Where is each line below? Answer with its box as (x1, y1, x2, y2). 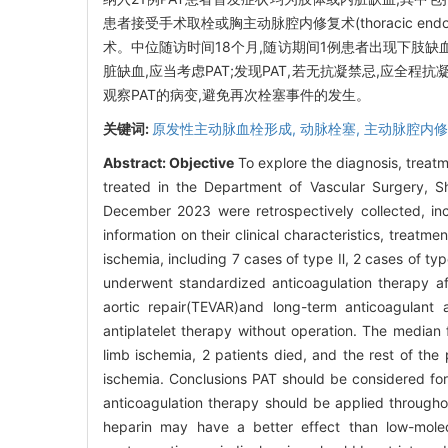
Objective (169, 154, 234, 172)
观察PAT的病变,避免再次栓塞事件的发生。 (103, 86, 370, 104)
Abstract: (103, 154, 169, 172)
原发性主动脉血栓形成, (152, 120, 300, 138)
